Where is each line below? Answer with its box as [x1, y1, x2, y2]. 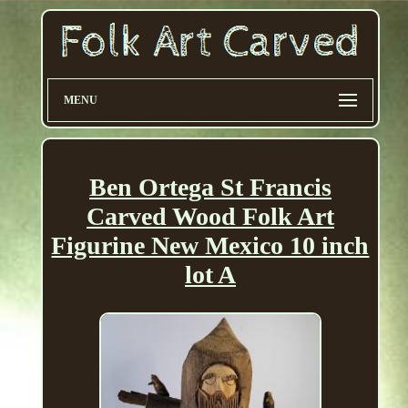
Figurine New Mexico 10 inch [51, 231, 370, 260]
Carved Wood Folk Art [86, 202, 334, 231]
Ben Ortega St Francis [88, 173, 331, 202]
